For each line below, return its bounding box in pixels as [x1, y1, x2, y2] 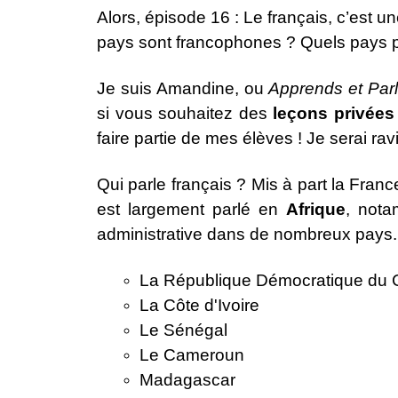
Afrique [285, 200, 346, 219]
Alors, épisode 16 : [97, 8, 243, 28]
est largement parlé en [97, 200, 286, 219]
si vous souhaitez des [97, 104, 274, 123]
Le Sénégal [139, 321, 227, 340]
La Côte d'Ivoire [139, 296, 259, 315]
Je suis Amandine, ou [97, 79, 269, 99]
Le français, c [243, 8, 346, 28]
